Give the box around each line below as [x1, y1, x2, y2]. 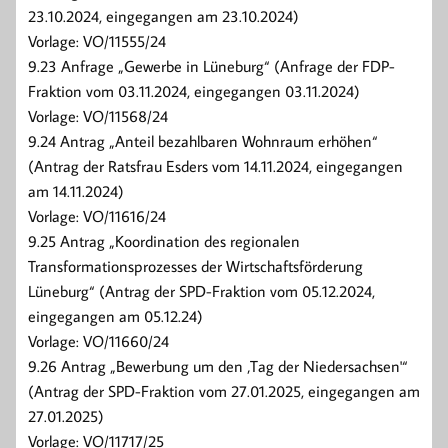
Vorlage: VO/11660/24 [28, 331, 169, 352]
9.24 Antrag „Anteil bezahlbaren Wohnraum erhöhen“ [28, 131, 378, 152]
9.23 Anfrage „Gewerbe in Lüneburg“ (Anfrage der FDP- [28, 56, 395, 77]
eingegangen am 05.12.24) [28, 306, 203, 327]
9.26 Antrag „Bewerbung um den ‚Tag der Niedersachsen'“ [28, 356, 408, 377]
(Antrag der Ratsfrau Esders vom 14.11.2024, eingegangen [28, 156, 403, 177]
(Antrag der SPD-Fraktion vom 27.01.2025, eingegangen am [28, 381, 420, 402]
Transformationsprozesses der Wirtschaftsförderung [28, 256, 363, 277]
